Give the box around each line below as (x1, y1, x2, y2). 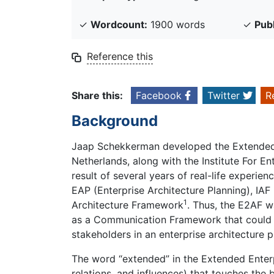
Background (72, 112, 158, 130)
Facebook (136, 89, 182, 102)
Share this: (72, 89, 123, 102)
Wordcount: (91, 18, 147, 31)
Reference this (87, 50, 153, 63)
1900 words (147, 18, 205, 31)
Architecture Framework (72, 198, 183, 211)
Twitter (207, 89, 240, 102)
